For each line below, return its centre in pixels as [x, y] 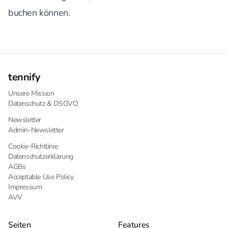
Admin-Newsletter [36, 130]
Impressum [25, 187]
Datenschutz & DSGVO [43, 104]
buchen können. [39, 13]
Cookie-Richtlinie [33, 146]
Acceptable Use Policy [41, 177]
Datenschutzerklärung [41, 156]
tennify [24, 77]
